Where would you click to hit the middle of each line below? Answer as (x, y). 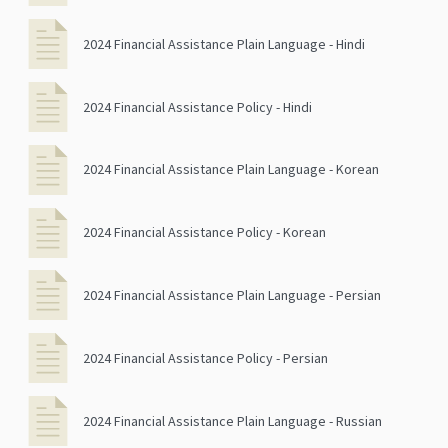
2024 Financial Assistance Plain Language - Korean (231, 169)
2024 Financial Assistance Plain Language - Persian (232, 294)
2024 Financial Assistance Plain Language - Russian (232, 420)
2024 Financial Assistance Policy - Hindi (197, 106)
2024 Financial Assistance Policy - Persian (205, 357)
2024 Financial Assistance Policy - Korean (204, 232)
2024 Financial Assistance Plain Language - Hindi (224, 43)
